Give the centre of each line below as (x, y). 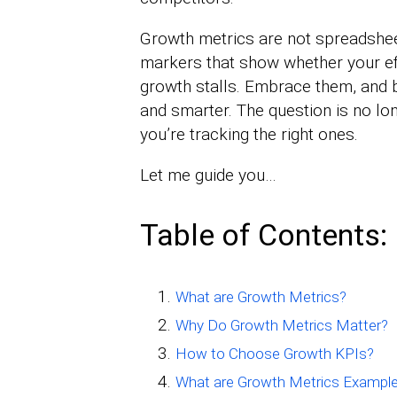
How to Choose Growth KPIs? (274, 354)
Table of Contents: (263, 235)
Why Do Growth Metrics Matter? (281, 326)
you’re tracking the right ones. (249, 135)
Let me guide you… (208, 175)
